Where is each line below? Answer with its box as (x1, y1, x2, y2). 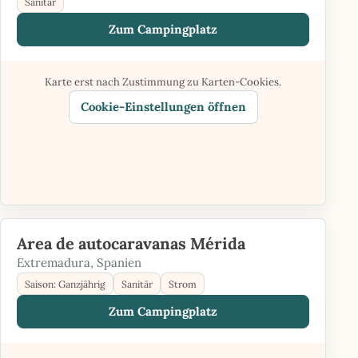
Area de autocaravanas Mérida (17, 233, 245, 254)
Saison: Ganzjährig (25, 277, 105, 290)
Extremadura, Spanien (17, 255, 141, 270)
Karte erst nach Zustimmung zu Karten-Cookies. (45, 75, 281, 89)
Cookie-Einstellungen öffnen (80, 99, 246, 114)
